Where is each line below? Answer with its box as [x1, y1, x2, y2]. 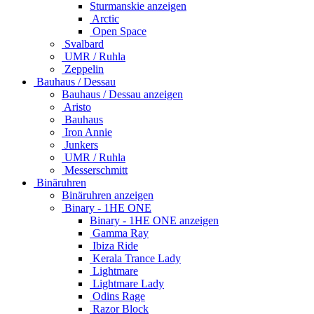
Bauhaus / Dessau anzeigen [62, 88, 183, 100]
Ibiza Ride [90, 239, 138, 252]
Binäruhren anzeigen [62, 189, 153, 201]
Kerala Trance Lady [90, 252, 181, 264]
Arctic [90, 12, 119, 25]
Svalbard [62, 37, 104, 50]
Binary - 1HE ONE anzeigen [90, 214, 219, 226]
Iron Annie [62, 125, 112, 138]
